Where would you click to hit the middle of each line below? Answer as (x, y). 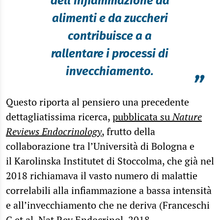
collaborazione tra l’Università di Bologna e (100, 146)
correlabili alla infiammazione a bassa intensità (109, 191)
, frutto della (128, 132)
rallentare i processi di (110, 54)
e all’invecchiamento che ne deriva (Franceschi (108, 205)
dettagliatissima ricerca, (59, 117)
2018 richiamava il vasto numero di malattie (102, 176)
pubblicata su (142, 117)
